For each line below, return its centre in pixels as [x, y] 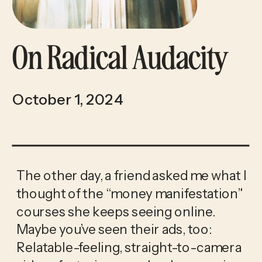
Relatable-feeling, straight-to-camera [129, 247]
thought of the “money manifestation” [129, 193]
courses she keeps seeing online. [115, 211]
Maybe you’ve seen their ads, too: [114, 229]
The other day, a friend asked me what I [131, 175]
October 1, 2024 [68, 100]
